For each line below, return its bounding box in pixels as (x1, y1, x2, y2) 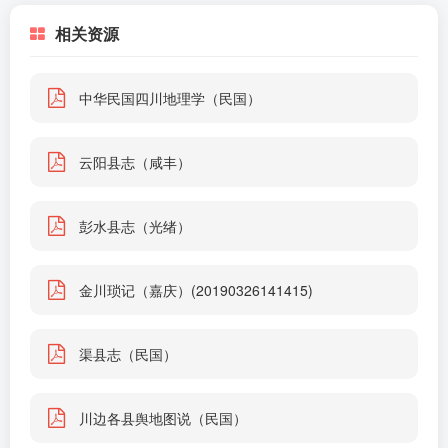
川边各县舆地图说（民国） (79, 408, 247, 428)
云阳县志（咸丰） (79, 152, 191, 172)
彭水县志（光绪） (79, 216, 191, 236)
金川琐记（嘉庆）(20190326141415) (79, 280, 313, 300)
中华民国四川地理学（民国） (79, 88, 261, 108)
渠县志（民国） (79, 344, 177, 364)
